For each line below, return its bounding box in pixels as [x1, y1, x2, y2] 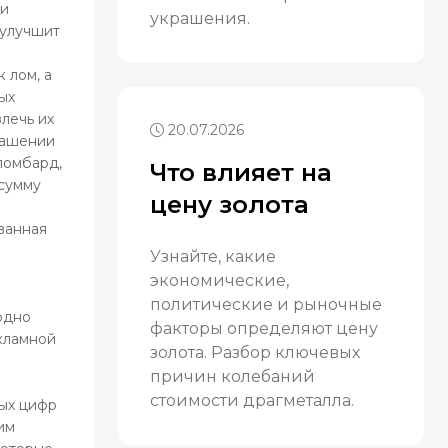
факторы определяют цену [150, 319, 378, 338]
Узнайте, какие [150, 247, 276, 266]
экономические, [150, 271, 289, 290]
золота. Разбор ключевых [150, 343, 360, 362]
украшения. [150, 9, 250, 28]
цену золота [150, 190, 309, 219]
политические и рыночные [150, 295, 382, 314]
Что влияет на [150, 158, 332, 187]
